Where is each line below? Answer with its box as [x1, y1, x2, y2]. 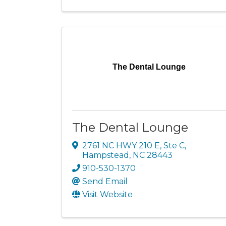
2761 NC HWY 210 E [82, 140, 160, 150]
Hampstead [82, 150, 129, 160]
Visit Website [82, 189, 133, 199]
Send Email [82, 176, 128, 186]
